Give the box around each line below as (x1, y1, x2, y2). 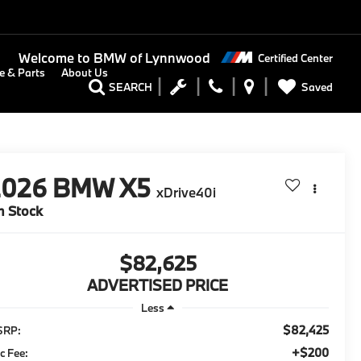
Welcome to (18, 49, 90, 67)
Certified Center (258, 50, 333, 65)
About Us (61, 65, 108, 80)
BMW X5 (52, 172, 151, 205)
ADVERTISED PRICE (87, 276, 228, 296)
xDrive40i (156, 184, 217, 201)
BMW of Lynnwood (89, 49, 210, 67)
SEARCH (109, 80, 152, 95)
